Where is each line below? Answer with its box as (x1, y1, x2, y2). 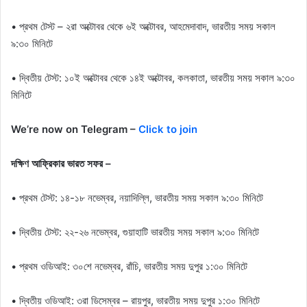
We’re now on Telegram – (11, 123, 138, 136)
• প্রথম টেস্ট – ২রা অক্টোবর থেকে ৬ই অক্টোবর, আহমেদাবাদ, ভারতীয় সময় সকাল (11, 20, 275, 34)
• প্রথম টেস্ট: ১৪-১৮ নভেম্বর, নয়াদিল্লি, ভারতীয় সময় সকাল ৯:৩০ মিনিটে (11, 191, 263, 205)
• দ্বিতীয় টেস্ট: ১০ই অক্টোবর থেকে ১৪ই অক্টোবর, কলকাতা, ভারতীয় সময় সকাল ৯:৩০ (11, 71, 295, 85)
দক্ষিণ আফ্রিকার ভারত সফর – (11, 157, 111, 171)
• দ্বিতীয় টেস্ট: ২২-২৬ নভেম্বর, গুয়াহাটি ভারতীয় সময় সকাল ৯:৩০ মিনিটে (11, 225, 259, 239)
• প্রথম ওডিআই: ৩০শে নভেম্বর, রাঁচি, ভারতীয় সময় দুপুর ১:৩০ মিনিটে (11, 260, 247, 273)
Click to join (138, 123, 197, 136)
